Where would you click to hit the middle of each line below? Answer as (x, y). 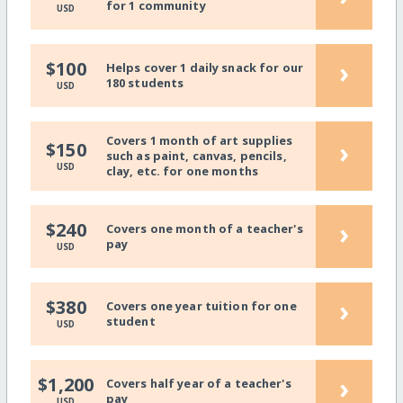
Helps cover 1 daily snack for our (205, 68)
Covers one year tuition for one (201, 306)
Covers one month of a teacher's (204, 229)
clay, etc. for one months (182, 171)
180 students (145, 83)
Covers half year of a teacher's (198, 384)
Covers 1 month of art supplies (199, 140)
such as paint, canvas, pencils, (196, 156)
